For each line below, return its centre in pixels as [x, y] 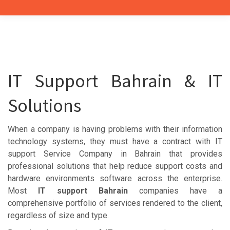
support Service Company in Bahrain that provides [115, 154]
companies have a [175, 191]
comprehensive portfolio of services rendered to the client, [115, 203]
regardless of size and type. [58, 215]
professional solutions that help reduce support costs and [115, 166]
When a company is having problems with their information [115, 129]
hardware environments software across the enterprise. [115, 178]
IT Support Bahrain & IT [115, 81]
